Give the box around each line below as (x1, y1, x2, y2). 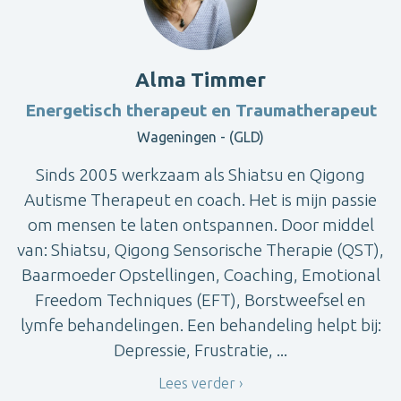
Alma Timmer (135, 67, 266, 90)
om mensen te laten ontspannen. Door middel (27, 214, 374, 235)
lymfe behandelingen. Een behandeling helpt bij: (20, 314, 381, 335)
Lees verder (158, 375, 235, 392)
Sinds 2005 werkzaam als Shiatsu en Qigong (36, 164, 365, 184)
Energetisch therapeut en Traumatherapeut (24, 99, 377, 120)
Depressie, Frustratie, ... (114, 339, 287, 360)
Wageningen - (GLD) (137, 128, 264, 145)
